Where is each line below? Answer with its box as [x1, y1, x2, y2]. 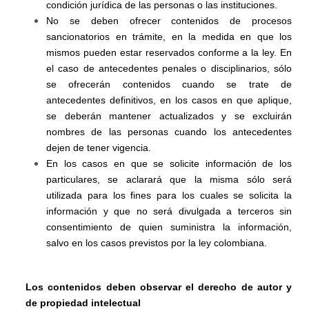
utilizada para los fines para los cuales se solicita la [46, 190, 292, 201]
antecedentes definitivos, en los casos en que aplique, [46, 94, 292, 106]
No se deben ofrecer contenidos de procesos [46, 15, 292, 26]
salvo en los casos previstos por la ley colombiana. [46, 237, 267, 248]
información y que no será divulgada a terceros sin [46, 206, 292, 217]
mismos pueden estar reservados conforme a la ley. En [46, 47, 292, 58]
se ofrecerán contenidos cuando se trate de [46, 79, 292, 90]
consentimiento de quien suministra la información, [46, 221, 292, 232]
